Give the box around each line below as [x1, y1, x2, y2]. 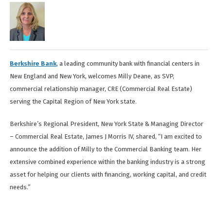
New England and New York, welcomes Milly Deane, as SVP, [10, 73, 174, 80]
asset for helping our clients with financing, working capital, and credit [10, 171, 206, 179]
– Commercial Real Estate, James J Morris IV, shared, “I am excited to [10, 133, 202, 141]
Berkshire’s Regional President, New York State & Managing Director [10, 120, 203, 128]
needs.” [10, 183, 31, 191]
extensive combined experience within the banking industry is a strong [10, 158, 205, 166]
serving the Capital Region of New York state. [10, 98, 137, 106]
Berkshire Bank [10, 60, 56, 68]
